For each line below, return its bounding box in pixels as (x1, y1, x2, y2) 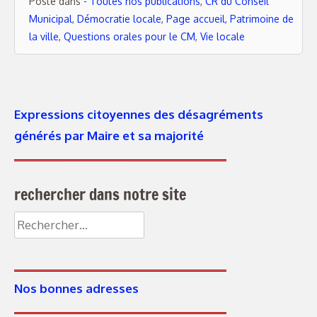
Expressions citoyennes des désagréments (14, 106, 263, 122)
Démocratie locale (77, 12, 161, 25)
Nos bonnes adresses (14, 280, 139, 296)
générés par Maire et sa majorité (14, 127, 204, 143)
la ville (29, 30, 59, 42)
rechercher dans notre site (14, 183, 186, 205)
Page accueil (166, 12, 225, 25)
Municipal (29, 12, 72, 25)
